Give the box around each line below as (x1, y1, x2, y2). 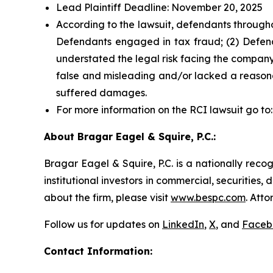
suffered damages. (56, 87, 147, 99)
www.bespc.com (171, 191, 246, 204)
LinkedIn (162, 218, 204, 230)
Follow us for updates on (44, 218, 162, 230)
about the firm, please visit (44, 191, 171, 204)
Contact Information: (44, 245, 152, 257)
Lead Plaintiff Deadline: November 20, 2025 (56, 1, 263, 13)
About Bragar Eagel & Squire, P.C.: (44, 130, 216, 143)
